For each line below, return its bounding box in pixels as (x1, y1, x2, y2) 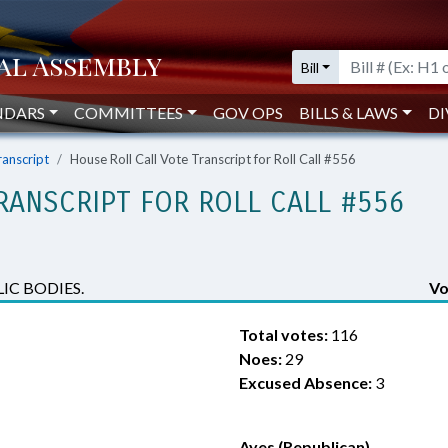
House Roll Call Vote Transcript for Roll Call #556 (70, 151, 356, 167)
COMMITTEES (74, 103, 184, 122)
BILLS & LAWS (299, 103, 399, 122)
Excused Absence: (239, 373, 372, 392)
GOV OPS (213, 103, 284, 122)
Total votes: (239, 325, 328, 344)
